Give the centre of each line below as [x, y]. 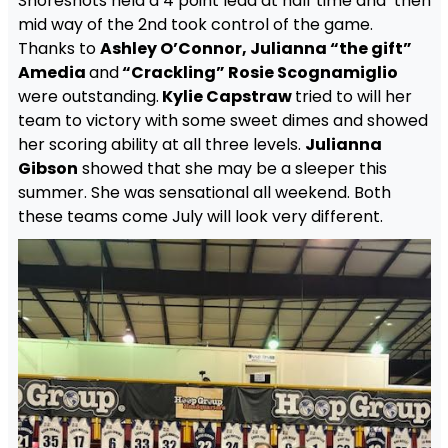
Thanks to [58, 48]
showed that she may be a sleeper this [232, 168]
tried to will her [353, 96]
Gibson [47, 168]
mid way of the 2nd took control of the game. [195, 24]
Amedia [53, 72]
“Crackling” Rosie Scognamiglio [258, 72]
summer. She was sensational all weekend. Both [204, 192]
